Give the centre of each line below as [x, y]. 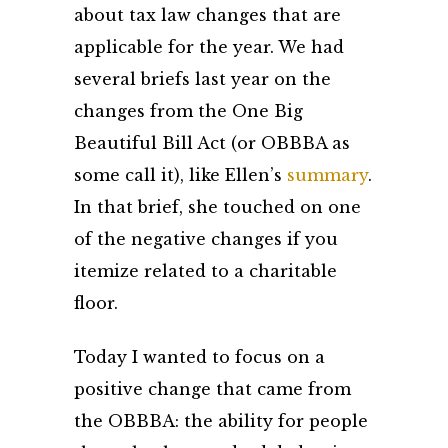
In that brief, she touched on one [217, 207]
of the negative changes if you [206, 239]
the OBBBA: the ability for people [221, 421]
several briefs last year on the [202, 79]
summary [327, 175]
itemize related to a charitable [205, 271]
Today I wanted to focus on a [199, 357]
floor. [96, 303]
